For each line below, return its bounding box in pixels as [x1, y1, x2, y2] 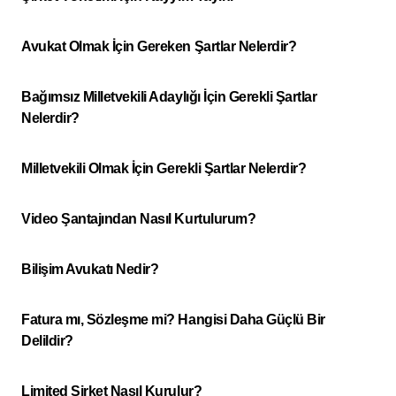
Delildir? [21, 333, 73, 348]
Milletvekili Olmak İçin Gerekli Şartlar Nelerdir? [21, 161, 307, 176]
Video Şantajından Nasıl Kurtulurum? [21, 211, 256, 226]
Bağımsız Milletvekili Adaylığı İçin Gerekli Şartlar [21, 89, 317, 104]
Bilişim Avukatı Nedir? [21, 262, 159, 277]
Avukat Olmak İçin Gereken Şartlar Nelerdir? [21, 39, 297, 54]
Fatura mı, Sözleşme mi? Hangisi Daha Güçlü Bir [21, 312, 325, 327]
